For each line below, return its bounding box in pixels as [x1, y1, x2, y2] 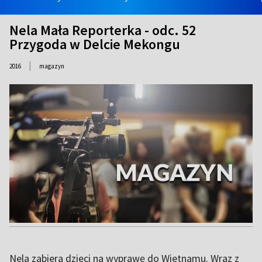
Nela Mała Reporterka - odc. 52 [9, 21, 196, 39]
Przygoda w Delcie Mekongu [9, 35, 180, 53]
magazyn [39, 62, 64, 70]
